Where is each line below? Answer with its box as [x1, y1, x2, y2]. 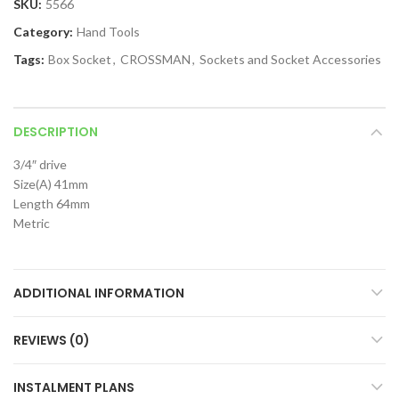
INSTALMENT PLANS [13, 378, 134, 396]
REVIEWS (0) [13, 330, 90, 349]
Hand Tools [77, 23, 140, 39]
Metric [13, 215, 50, 231]
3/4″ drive [13, 156, 67, 172]
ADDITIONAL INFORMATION [13, 283, 184, 302]
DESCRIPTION [13, 122, 98, 141]
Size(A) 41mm [13, 175, 88, 191]
